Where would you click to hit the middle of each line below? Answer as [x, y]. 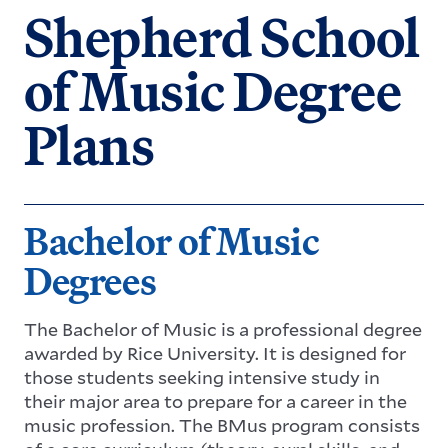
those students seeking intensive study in [202, 376]
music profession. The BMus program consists [222, 424]
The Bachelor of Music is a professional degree [223, 328]
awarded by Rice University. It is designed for [215, 352]
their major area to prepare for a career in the [215, 400]
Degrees [90, 280]
